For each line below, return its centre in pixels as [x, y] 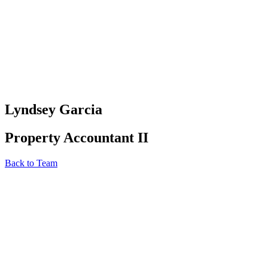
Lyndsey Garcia [54, 109]
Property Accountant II [77, 137]
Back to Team [31, 163]
